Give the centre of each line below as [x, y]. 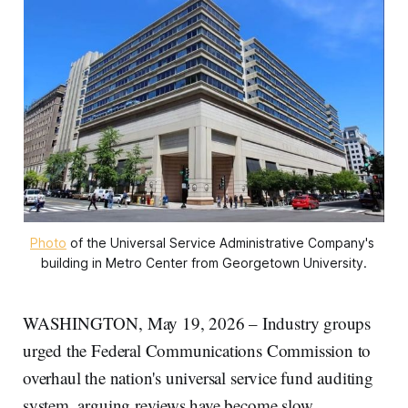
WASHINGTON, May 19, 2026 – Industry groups [197, 323]
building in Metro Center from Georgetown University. [204, 263]
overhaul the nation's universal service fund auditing [198, 377]
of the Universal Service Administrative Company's [220, 243]
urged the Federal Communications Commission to [197, 350]
